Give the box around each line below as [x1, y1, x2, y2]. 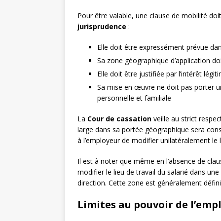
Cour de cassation [87, 114, 151, 124]
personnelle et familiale [97, 93, 171, 103]
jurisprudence [77, 22, 126, 32]
